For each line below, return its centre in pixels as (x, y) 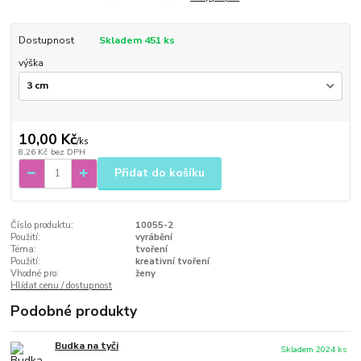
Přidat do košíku (160, 173)
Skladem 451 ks (137, 40)
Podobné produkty (74, 311)
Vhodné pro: (35, 273)
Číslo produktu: (42, 225)
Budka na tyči (87, 345)
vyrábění (154, 237)
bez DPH (68, 151)
